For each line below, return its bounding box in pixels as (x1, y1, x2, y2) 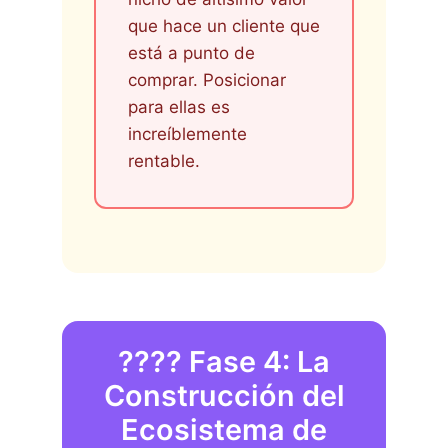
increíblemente (128, 124, 247, 145)
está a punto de (128, 43, 255, 64)
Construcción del (103, 378, 345, 414)
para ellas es (128, 97, 230, 118)
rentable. (128, 151, 200, 172)
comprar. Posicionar (128, 70, 286, 91)
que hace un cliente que (128, 16, 320, 37)
